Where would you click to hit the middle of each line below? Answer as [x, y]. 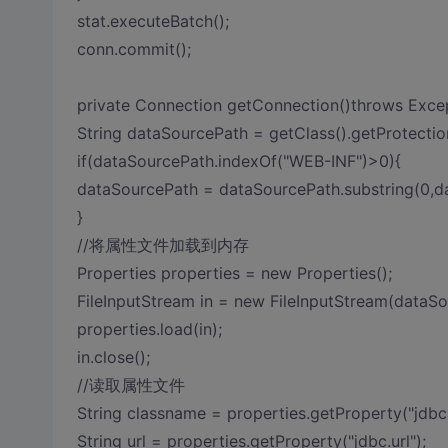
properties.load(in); [149, 329]
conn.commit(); [133, 49]
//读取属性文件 [130, 385]
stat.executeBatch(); [152, 21]
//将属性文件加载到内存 [162, 245]
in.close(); [113, 357]
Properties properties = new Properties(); [234, 273]
